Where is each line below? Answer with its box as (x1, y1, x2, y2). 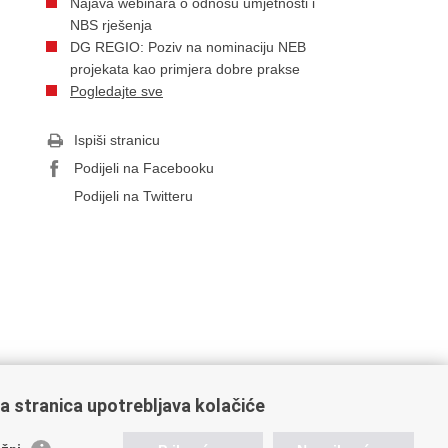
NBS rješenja (70, 17, 152, 33)
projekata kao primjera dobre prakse (70, 61, 300, 77)
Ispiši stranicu (74, 132, 160, 148)
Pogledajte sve (70, 83, 163, 99)
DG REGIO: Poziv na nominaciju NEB (70, 39, 306, 55)
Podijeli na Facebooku (74, 160, 214, 176)
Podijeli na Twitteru (74, 188, 193, 204)
